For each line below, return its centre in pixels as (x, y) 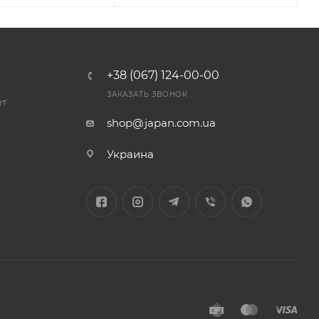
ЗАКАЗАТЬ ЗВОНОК (147, 94)
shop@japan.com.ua (161, 123)
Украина (130, 154)
